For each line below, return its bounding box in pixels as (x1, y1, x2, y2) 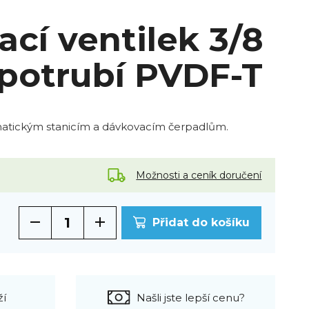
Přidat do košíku (152, 216, 250, 230)
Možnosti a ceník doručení (136, 168, 262, 181)
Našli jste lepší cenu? (136, 290, 245, 304)
